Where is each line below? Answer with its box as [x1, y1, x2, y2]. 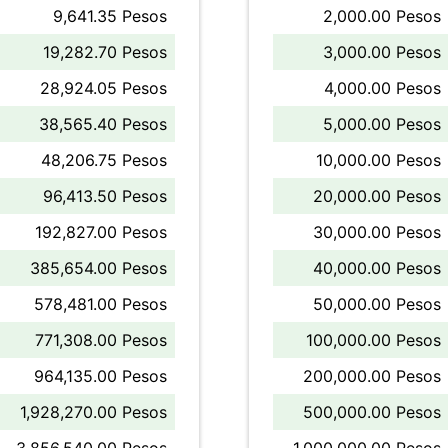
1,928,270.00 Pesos [20, 402, 167, 422]
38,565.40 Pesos [39, 114, 167, 134]
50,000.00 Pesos [313, 294, 441, 314]
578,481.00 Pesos [34, 294, 167, 314]
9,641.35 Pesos [53, 6, 167, 26]
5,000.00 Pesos [323, 114, 441, 134]
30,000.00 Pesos [313, 222, 441, 242]
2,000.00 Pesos [323, 6, 441, 26]
